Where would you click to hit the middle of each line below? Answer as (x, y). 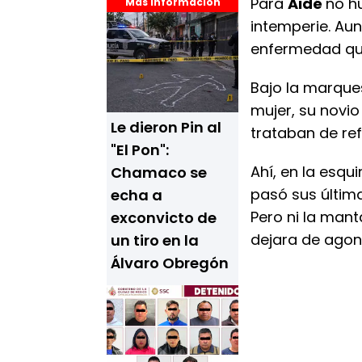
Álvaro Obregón (170, 263)
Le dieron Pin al (166, 127)
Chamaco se (159, 173)
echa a (137, 195)
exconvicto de (164, 218)
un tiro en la (155, 240)
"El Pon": (140, 150)
